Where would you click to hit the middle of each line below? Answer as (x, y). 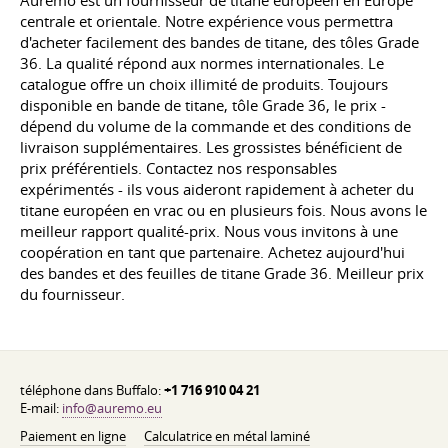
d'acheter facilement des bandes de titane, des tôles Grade (219, 42)
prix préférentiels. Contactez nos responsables (178, 168)
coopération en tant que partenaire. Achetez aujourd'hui (212, 252)
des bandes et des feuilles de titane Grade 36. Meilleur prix (222, 273)
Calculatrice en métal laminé (227, 436)
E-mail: (41, 408)
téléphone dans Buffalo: (92, 390)
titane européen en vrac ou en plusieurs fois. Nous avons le (223, 210)
